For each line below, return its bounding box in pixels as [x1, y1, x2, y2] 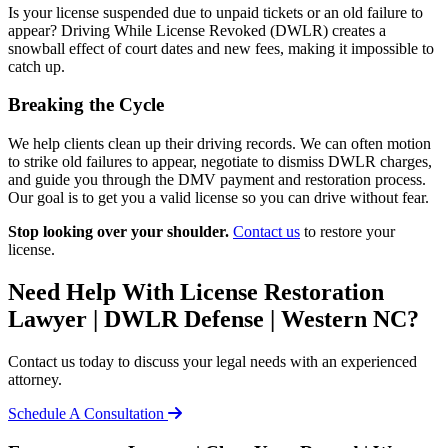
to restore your [300, 223, 395, 241]
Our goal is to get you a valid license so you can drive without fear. [8, 189, 429, 207]
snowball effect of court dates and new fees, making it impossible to [8, 39, 434, 57]
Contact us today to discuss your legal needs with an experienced [8, 352, 417, 370]
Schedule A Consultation [8, 404, 168, 422]
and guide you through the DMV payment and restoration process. [8, 171, 426, 189]
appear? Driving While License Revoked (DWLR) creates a [8, 21, 386, 39]
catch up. [8, 57, 65, 75]
